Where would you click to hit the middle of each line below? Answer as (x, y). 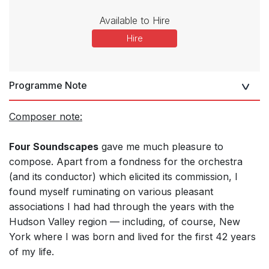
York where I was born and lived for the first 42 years (132, 237)
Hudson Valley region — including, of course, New (125, 222)
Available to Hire (134, 21)
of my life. (32, 252)
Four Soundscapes (54, 147)
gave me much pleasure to (161, 147)
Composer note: (46, 117)
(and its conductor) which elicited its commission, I (123, 177)
